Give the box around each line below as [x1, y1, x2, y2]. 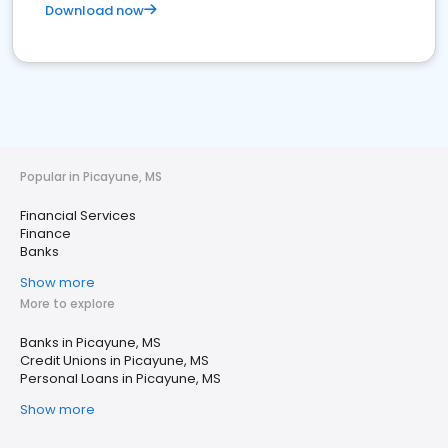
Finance [20, 224, 71, 243]
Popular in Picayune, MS [20, 168, 162, 185]
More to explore [20, 295, 115, 312]
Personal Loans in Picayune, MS [20, 369, 221, 388]
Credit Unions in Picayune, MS [20, 351, 209, 370]
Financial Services [20, 206, 136, 225]
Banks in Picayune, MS [20, 333, 161, 352]
